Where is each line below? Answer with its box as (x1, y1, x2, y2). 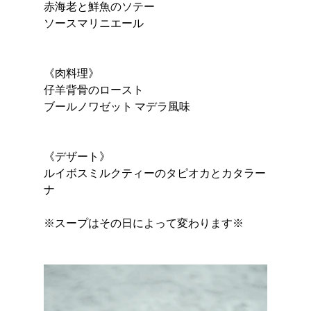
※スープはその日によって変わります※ (43, 215, 244, 229)
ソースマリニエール (43, 15, 144, 29)
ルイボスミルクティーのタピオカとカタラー (43, 165, 266, 179)
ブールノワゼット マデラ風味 (43, 99, 190, 112)
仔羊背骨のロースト (43, 82, 144, 96)
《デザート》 (43, 149, 110, 162)
